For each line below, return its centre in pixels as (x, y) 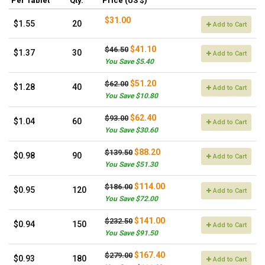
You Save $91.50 (131, 233)
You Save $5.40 (129, 62)
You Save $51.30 (131, 164)
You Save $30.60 (131, 130)
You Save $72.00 (131, 199)
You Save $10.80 (131, 96)
